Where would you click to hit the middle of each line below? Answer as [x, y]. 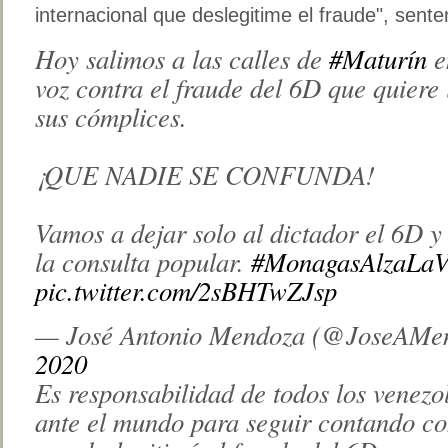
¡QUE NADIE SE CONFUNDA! [205, 173]
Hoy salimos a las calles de [182, 57]
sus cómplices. [111, 115]
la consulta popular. [143, 260]
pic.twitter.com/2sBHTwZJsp [186, 289]
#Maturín [378, 57]
